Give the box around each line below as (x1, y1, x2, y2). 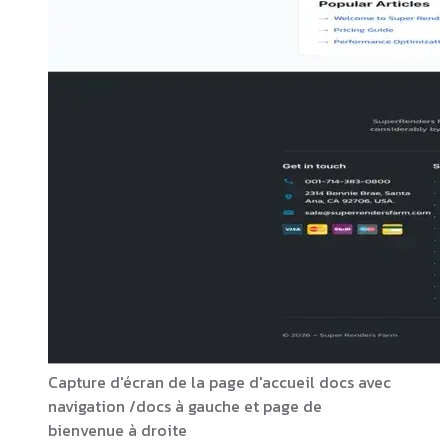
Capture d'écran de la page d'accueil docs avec (48, 369, 391, 394)
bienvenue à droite (48, 417, 187, 442)
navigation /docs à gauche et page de (48, 393, 322, 418)
